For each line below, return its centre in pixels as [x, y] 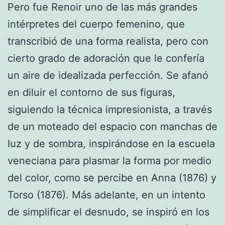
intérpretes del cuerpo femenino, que [96, 24]
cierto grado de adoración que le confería [106, 59]
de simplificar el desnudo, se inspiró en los [108, 212]
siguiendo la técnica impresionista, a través [110, 110]
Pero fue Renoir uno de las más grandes [102, 7]
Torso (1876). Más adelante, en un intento [106, 195]
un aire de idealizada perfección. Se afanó [108, 76]
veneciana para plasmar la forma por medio [109, 161]
